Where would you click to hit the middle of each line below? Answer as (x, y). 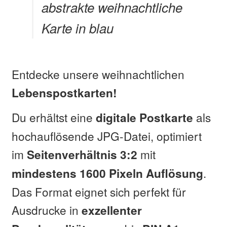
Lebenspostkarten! (67, 92)
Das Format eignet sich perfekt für (99, 191)
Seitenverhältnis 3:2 (82, 154)
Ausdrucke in (46, 210)
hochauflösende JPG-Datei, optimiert (106, 136)
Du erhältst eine (53, 117)
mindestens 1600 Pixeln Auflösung (107, 173)
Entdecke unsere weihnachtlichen (98, 74)
